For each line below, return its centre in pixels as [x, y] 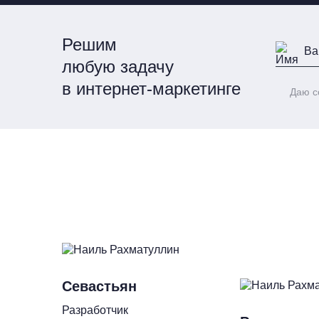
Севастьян [99, 286]
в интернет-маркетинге [151, 89]
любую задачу [118, 67]
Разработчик [95, 310]
